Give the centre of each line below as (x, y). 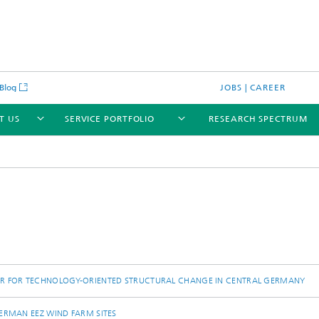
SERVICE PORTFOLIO (110, 119)
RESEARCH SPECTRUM (258, 119)
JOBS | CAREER (253, 88)
